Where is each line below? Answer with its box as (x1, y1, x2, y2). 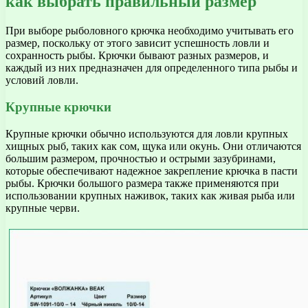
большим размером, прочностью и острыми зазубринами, (5, 152, 276, 164)
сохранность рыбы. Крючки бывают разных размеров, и (5, 49, 269, 62)
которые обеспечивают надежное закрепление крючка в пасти (5, 164, 298, 177)
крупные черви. (5, 201, 80, 214)
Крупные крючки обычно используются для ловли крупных (5, 127, 288, 140)
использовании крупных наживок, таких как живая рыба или (5, 189, 295, 201)
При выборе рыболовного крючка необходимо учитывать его (5, 25, 294, 37)
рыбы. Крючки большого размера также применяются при (5, 177, 279, 189)
